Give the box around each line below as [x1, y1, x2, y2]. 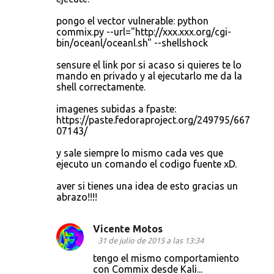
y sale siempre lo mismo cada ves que [56, 147, 223, 159]
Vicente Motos [93, 223, 163, 235]
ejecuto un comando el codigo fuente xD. [56, 158, 237, 170]
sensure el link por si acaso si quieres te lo [56, 59, 242, 71]
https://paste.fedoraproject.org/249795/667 [56, 114, 250, 126]
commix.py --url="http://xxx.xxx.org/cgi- [56, 26, 231, 38]
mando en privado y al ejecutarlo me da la [56, 70, 242, 82]
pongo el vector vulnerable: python [56, 15, 209, 27]
